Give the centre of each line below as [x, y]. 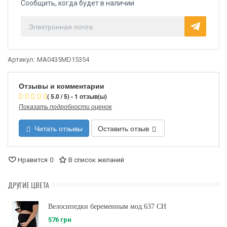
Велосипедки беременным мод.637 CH [107, 207]
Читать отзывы [58, 128]
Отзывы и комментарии [62, 86]
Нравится [33, 160]
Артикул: [21, 60]
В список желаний [96, 160]
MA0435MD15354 [63, 60]
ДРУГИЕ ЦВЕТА [28, 185]
